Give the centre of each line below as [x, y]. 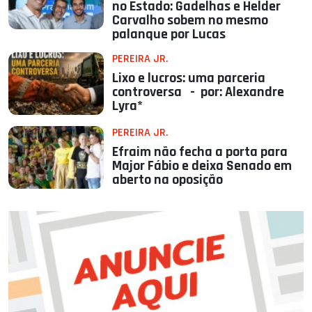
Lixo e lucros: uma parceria [189, 78]
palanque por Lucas [169, 34]
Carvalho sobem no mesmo [190, 21]
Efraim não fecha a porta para [200, 152]
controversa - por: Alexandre [198, 92]
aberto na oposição [168, 180]
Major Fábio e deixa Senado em [202, 166]
